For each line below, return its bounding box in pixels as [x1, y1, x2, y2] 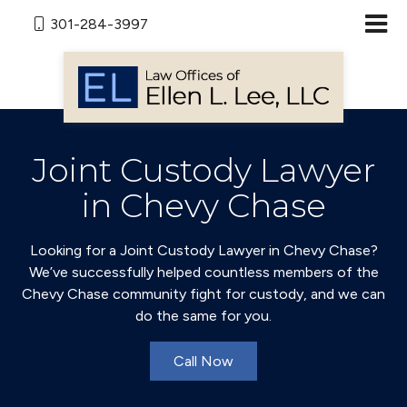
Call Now [174, 352, 233, 370]
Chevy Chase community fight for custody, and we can [22, 285, 385, 303]
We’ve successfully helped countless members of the [28, 263, 379, 281]
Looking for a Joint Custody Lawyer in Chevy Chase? [29, 242, 378, 259]
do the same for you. [135, 307, 272, 324]
